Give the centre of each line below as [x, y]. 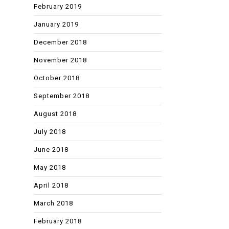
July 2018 [50, 131]
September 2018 [62, 96]
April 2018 [51, 185]
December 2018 [60, 42]
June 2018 [51, 149]
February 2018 [58, 221]
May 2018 [50, 167]
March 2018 [53, 203]
